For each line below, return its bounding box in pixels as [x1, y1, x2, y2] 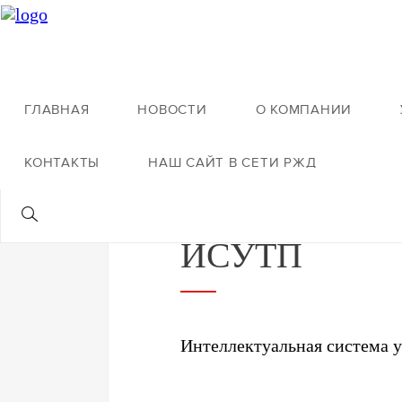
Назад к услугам [133, 125, 232, 140]
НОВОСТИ [137, 101, 207, 118]
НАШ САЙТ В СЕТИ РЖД [148, 154, 317, 170]
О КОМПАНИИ [255, 101, 352, 118]
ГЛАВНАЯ [24, 101, 90, 118]
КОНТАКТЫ [24, 154, 100, 170]
